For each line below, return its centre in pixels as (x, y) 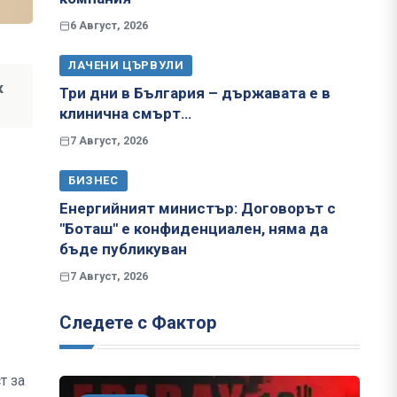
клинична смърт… (125, 114)
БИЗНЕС (93, 181)
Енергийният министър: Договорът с (198, 209)
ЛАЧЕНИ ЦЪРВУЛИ (126, 66)
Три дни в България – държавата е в (195, 93)
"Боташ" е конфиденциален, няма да (194, 229)
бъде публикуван (123, 249)
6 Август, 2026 (109, 26)
